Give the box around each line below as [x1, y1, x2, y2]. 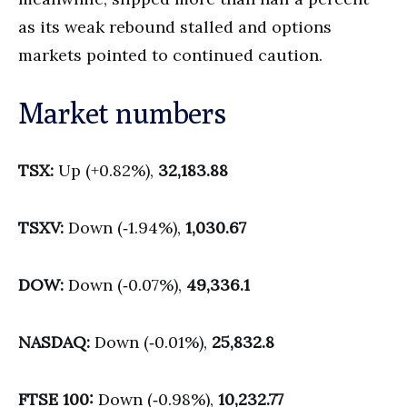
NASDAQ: [18, 332, 90, 353]
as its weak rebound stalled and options [18, 16, 332, 38]
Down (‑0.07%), [64, 274, 186, 296]
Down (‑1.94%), [64, 217, 185, 239]
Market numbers [18, 95, 226, 131]
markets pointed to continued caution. [18, 45, 323, 66]
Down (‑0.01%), [90, 332, 212, 353]
